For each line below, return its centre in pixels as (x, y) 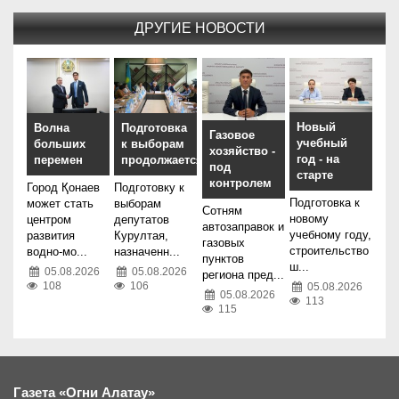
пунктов (223, 259)
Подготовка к (324, 202)
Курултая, (142, 236)
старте (314, 175)
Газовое (232, 135)
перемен (58, 160)
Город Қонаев (63, 188)
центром (49, 220)
